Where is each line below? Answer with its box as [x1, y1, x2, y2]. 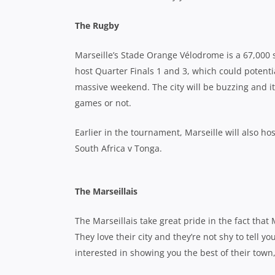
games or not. [75, 97, 134, 109]
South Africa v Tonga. [75, 142, 165, 154]
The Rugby [75, 20, 119, 31]
